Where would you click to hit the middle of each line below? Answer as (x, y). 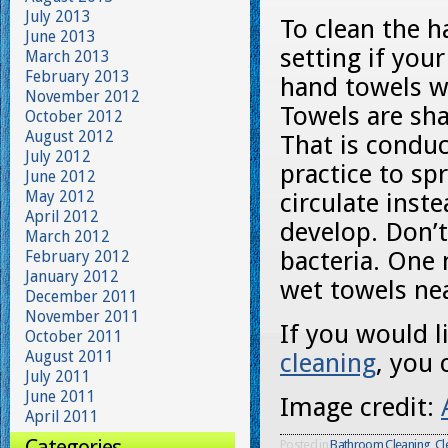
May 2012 (60, 196)
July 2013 (58, 16)
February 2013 (77, 76)
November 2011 (82, 316)
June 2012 (60, 176)
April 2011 (62, 416)
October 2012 (74, 116)
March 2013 (67, 56)
